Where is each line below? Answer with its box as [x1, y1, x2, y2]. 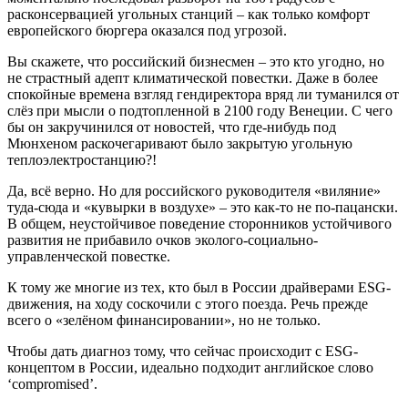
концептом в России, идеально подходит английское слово [7, 360, 373, 375]
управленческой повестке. [7, 249, 170, 264]
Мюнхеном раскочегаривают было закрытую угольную [7, 136, 352, 151]
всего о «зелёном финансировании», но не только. [7, 312, 321, 328]
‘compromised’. [7, 376, 97, 392]
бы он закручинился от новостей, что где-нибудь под [7, 119, 336, 135]
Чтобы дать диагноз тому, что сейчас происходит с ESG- [7, 343, 358, 359]
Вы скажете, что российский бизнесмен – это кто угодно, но [7, 54, 384, 69]
